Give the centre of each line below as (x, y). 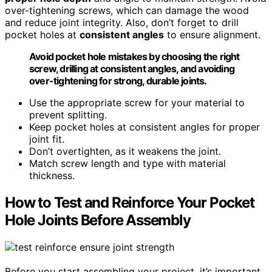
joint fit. (47, 139)
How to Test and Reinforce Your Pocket (130, 202)
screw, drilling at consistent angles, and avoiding (132, 68)
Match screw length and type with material (127, 163)
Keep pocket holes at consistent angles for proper (144, 127)
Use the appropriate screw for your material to (137, 102)
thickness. (52, 175)
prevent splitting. (68, 114)
